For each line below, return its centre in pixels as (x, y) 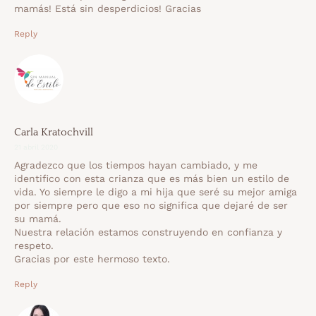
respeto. (34, 246)
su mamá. (38, 219)
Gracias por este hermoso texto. (92, 259)
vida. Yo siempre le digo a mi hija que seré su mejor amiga (156, 192)
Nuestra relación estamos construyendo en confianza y (148, 232)
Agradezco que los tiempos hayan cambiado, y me (136, 165)
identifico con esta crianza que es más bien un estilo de (152, 179)
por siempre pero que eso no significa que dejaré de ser (151, 206)
